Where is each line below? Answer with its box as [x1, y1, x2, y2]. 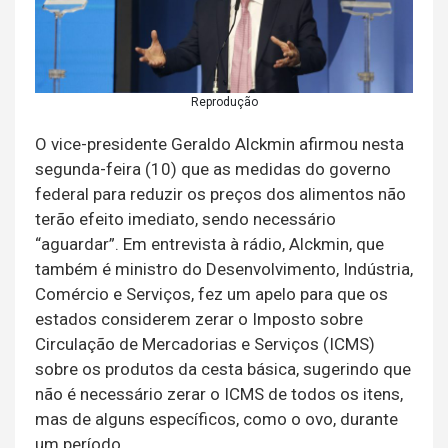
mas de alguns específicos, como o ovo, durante [35, 408, 398, 429]
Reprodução [190, 94, 258, 109]
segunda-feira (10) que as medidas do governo [35, 158, 391, 179]
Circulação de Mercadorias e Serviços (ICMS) [35, 333, 375, 354]
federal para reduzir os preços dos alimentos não [35, 183, 406, 204]
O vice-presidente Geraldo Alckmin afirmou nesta [35, 133, 404, 154]
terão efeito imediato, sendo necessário [35, 208, 336, 229]
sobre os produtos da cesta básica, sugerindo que [35, 358, 411, 379]
